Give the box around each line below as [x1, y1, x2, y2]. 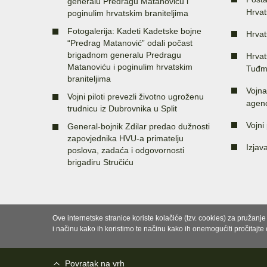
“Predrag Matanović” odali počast [67, 38, 193, 48]
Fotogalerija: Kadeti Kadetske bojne [67, 26, 201, 36]
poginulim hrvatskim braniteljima [67, 8, 188, 18]
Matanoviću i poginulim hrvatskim [67, 61, 193, 72]
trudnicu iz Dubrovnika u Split [67, 103, 177, 113]
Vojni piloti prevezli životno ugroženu [67, 91, 204, 101]
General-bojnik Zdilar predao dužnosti [67, 121, 210, 131]
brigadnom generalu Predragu [67, 49, 181, 60]
